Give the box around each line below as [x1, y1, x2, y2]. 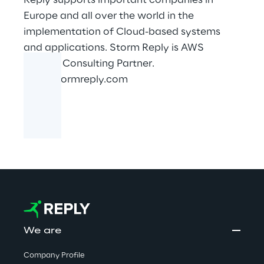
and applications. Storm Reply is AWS [24, 42, 204, 53]
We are [24, 226, 62, 236]
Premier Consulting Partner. [24, 58, 154, 69]
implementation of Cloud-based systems [24, 27, 220, 37]
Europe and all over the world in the [24, 11, 194, 21]
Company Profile [24, 252, 85, 259]
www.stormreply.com [24, 74, 128, 85]
